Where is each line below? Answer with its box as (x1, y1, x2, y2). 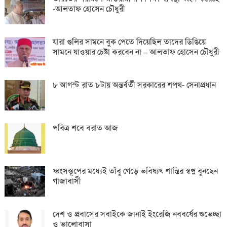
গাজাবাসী (52, 175, 81, 186)
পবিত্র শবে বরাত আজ (52, 122, 118, 133)
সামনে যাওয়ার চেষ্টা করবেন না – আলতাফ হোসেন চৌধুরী (52, 46, 219, 57)
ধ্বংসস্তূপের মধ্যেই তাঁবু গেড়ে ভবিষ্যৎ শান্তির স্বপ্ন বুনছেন (52, 165, 218, 176)
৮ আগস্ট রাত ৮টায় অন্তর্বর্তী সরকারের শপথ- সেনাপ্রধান (52, 79, 216, 90)
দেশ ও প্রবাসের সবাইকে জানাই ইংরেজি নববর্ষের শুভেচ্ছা (52, 208, 221, 219)
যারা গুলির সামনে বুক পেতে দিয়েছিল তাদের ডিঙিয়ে (52, 36, 206, 47)
